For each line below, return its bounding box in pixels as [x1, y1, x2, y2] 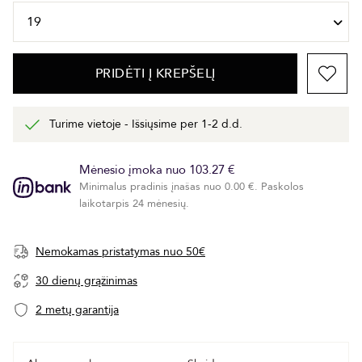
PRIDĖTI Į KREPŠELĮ [95, 65, 216, 83]
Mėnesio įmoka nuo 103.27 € [79, 162, 235, 179]
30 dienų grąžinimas [36, 273, 137, 289]
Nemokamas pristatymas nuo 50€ [36, 244, 205, 260]
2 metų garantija [36, 302, 119, 318]
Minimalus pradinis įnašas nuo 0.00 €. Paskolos [79, 179, 304, 195]
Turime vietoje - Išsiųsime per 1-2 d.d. [49, 116, 242, 133]
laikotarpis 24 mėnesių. [79, 196, 189, 212]
